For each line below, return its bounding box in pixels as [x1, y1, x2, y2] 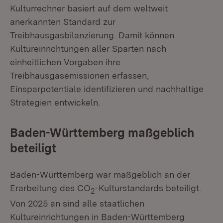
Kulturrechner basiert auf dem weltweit [10, 3, 168, 14]
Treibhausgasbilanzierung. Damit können [10, 30, 174, 41]
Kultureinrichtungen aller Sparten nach [10, 43, 166, 54]
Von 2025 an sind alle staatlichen [10, 198, 144, 209]
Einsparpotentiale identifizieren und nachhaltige [10, 84, 204, 95]
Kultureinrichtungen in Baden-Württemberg [10, 211, 185, 222]
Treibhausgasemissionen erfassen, [10, 70, 149, 81]
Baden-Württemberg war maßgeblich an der [10, 169, 190, 180]
